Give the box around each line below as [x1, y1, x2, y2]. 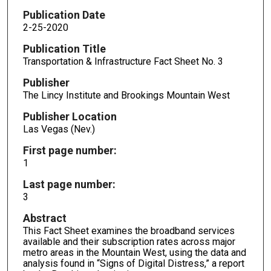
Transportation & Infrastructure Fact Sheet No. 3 [22, 56, 223, 68]
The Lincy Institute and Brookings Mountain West [22, 90, 230, 102]
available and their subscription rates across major [22, 235, 235, 247]
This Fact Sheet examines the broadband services [22, 224, 235, 237]
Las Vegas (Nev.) [22, 123, 95, 135]
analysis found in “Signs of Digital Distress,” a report [22, 257, 244, 269]
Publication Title [22, 42, 106, 56]
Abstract [22, 211, 67, 224]
